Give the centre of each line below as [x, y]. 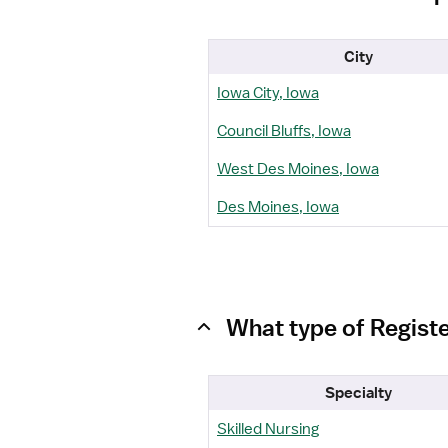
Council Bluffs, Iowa [284, 131]
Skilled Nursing [268, 429]
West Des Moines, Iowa [298, 169]
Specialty [358, 393]
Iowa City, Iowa [268, 93]
